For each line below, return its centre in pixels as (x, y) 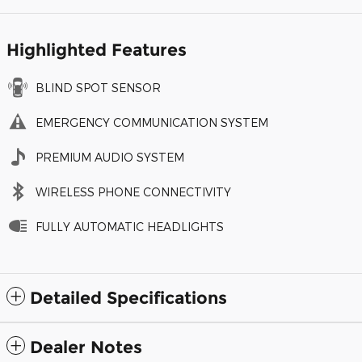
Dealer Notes (86, 347)
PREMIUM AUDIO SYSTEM (110, 157)
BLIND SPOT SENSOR (98, 87)
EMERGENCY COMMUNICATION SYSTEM (152, 122)
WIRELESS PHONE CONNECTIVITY (133, 192)
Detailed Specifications (128, 297)
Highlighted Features (97, 49)
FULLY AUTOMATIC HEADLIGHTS (130, 226)
